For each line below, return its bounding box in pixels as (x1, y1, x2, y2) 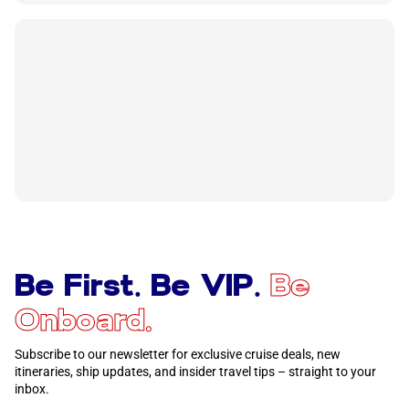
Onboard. (15, 300, 152, 339)
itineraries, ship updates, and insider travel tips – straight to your (15, 364, 376, 379)
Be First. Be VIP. (15, 266, 270, 304)
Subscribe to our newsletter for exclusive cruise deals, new (15, 347, 341, 362)
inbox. (15, 382, 49, 396)
